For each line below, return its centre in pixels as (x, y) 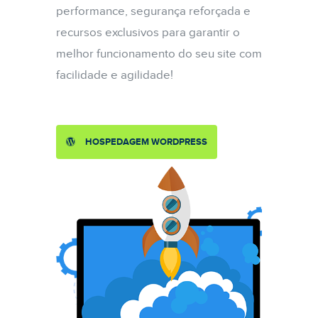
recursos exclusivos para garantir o (148, 32)
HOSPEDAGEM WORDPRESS (146, 142)
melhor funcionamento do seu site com (159, 54)
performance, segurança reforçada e (153, 11)
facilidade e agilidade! (115, 75)
